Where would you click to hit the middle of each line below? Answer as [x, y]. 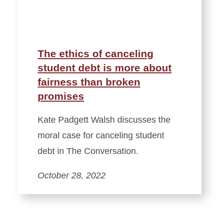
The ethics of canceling [96, 53]
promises [61, 96]
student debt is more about [105, 67]
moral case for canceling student [101, 135]
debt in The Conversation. [88, 151]
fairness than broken [89, 82]
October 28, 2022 [72, 175]
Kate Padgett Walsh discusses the [104, 120]
